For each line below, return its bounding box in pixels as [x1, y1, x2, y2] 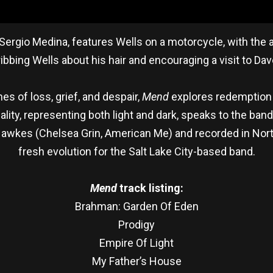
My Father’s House [91, 254, 182, 268]
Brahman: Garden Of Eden [74, 199, 199, 213]
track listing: [116, 181, 183, 194]
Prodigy [118, 218, 155, 231]
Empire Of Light [99, 236, 174, 249]
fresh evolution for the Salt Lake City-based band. [18, 144, 255, 158]
